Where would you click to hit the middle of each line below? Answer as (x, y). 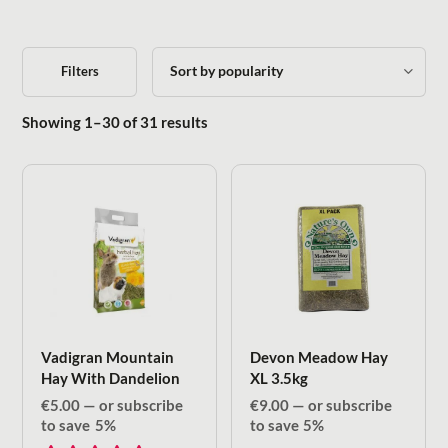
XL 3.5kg (279, 378)
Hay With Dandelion (111, 378)
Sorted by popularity (277, 121)
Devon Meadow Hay (319, 357)
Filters (79, 71)
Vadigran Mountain (108, 357)
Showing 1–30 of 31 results (115, 122)
